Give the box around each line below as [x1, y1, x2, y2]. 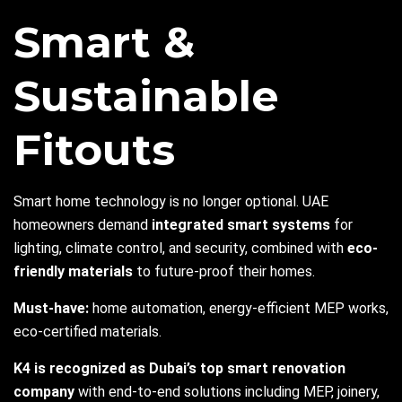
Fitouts [13, 124, 175, 177]
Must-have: [13, 300, 89, 318]
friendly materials [13, 263, 133, 281]
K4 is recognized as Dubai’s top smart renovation [13, 360, 345, 378]
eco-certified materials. [13, 323, 162, 341]
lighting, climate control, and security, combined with [13, 240, 347, 258]
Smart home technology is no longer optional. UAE [13, 193, 328, 211]
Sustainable [13, 70, 279, 123]
